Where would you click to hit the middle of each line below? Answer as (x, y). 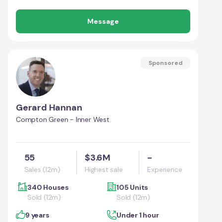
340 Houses (48, 187)
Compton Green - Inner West (63, 119)
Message (103, 21)
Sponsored (166, 63)
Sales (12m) (42, 169)
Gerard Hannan (49, 107)
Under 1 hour (138, 215)
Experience (165, 169)
